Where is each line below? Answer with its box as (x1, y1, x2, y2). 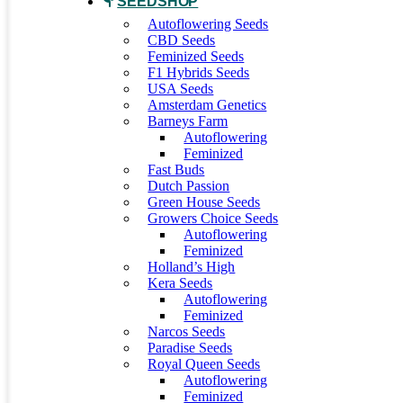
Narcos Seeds (148, 324, 226, 339)
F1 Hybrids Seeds (148, 65, 250, 80)
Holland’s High (148, 259, 236, 274)
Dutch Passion (148, 178, 230, 193)
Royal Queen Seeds (148, 356, 261, 372)
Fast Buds (148, 162, 205, 177)
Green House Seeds (148, 194, 261, 210)
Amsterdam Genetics (148, 97, 267, 112)
